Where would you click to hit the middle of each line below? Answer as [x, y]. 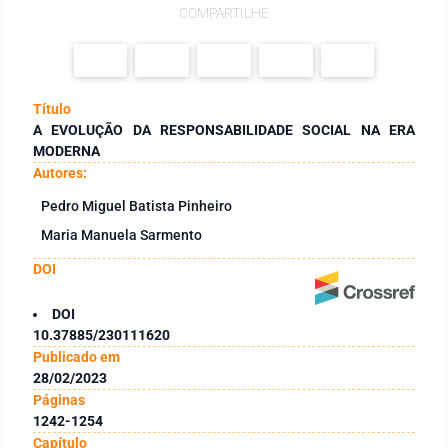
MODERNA [66, 150]
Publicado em [76, 356]
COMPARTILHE [224, 13]
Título [52, 108]
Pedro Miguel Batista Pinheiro [136, 205]
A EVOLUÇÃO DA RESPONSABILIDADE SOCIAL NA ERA [224, 129]
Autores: [60, 172]
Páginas [59, 399]
